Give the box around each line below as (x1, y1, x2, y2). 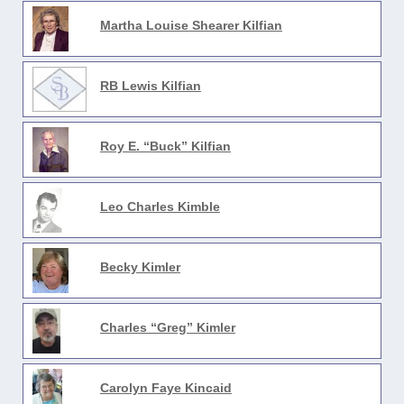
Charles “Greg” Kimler (99, 320, 235, 335)
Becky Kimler (99, 260, 180, 274)
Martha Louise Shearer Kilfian (99, 18, 282, 32)
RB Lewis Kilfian (99, 78, 201, 93)
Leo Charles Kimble (99, 199, 220, 214)
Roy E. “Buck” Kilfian (99, 139, 231, 153)
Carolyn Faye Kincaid (99, 381, 232, 395)
